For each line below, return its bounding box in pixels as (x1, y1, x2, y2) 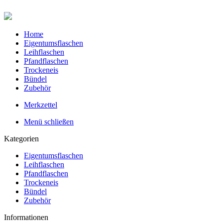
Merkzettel (24, 100, 57, 109)
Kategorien (4, 134, 39, 143)
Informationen (4, 213, 48, 222)
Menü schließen (24, 117, 74, 126)
